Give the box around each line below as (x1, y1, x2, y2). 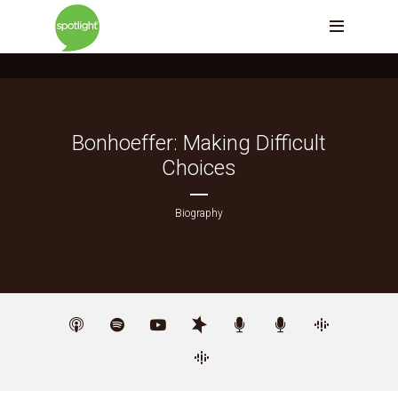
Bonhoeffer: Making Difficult (72, 131, 326, 155)
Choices (162, 155, 236, 180)
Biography (175, 207, 223, 219)
